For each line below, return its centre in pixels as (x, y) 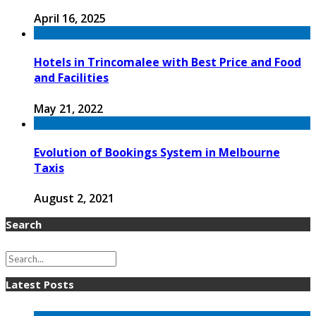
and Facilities (71, 78)
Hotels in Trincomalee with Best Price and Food (168, 62)
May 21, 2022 (68, 108)
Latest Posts (40, 285)
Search (24, 225)
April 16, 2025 (70, 19)
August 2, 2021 (74, 199)
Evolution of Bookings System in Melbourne (157, 152)
